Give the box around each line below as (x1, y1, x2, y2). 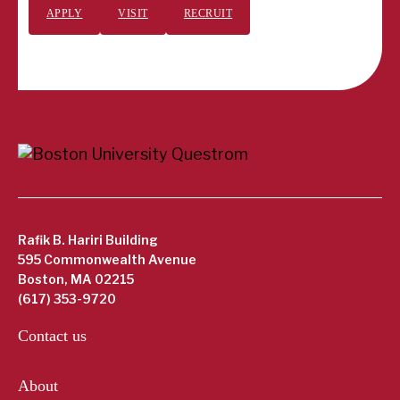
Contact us (18, 327, 87, 346)
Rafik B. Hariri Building (18, 232, 158, 248)
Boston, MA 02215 (18, 271, 134, 287)
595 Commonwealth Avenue (18, 252, 196, 268)
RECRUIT (183, 7, 233, 21)
